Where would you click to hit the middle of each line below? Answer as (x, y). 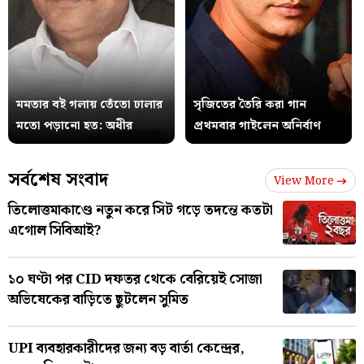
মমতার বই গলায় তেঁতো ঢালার (89, 104)
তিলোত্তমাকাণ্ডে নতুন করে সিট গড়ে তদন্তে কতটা (141, 210)
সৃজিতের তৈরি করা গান (249, 104)
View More (304, 181)
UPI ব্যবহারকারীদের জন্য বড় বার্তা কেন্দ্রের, (126, 348)
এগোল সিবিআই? (54, 230)
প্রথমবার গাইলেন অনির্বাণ (257, 126)
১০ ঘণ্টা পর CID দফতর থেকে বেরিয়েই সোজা (135, 279)
